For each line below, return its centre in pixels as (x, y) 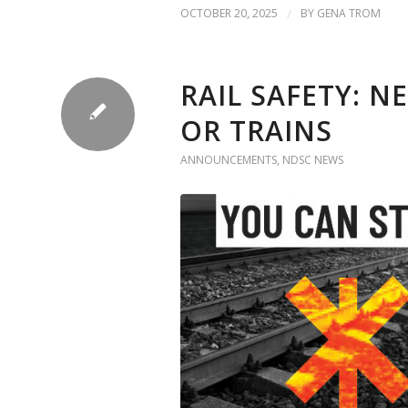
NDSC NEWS (313, 159)
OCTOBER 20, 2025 (229, 13)
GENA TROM (349, 13)
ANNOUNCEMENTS (229, 159)
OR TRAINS (256, 130)
